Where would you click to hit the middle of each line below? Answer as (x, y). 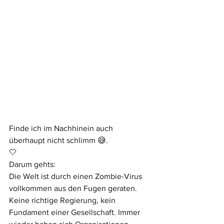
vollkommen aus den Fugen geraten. (74, 188)
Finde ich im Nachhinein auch (62, 128)
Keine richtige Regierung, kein (63, 200)
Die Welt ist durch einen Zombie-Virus (76, 176)
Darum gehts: (32, 164)
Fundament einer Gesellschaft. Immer (75, 212)
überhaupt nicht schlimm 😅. (58, 140)
